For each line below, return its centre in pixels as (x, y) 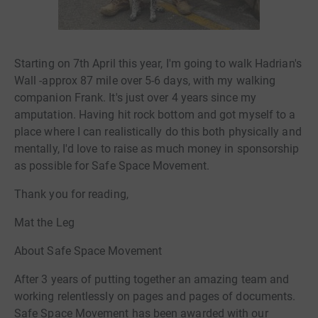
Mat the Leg (44, 223)
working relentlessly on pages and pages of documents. (155, 296)
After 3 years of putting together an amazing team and (152, 279)
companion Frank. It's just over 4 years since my (135, 98)
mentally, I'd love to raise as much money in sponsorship (157, 149)
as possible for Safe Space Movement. (112, 166)
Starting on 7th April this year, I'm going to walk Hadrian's (158, 64)
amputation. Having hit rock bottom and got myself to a (155, 115)
